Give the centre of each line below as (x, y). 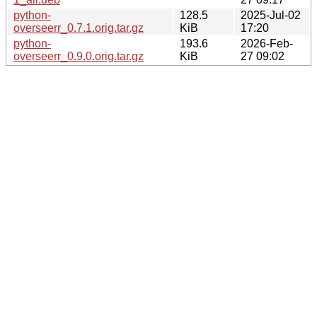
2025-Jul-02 (271, 15)
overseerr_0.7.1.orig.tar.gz (79, 28)
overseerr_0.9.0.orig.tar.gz (79, 56)
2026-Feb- (267, 43)
